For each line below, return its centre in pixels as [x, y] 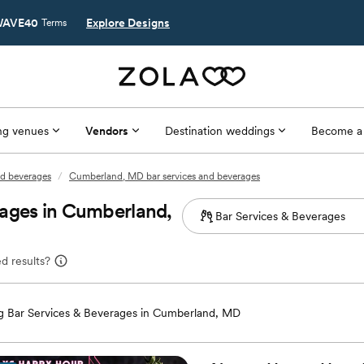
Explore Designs [128, 23]
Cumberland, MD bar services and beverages [165, 176]
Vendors [106, 130]
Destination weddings [219, 130]
